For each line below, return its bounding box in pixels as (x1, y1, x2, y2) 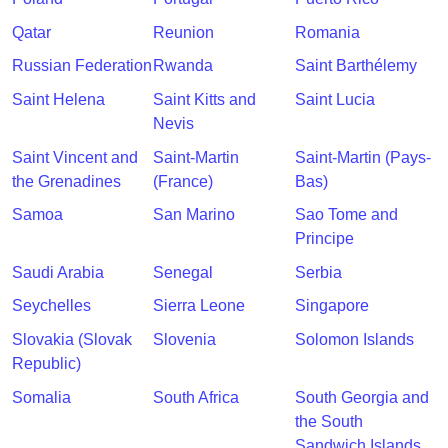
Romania (294, 23, 360, 41)
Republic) (12, 355, 81, 373)
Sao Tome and (294, 206, 398, 224)
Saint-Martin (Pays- (294, 148, 431, 166)
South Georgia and (294, 388, 429, 406)
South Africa (153, 388, 240, 406)
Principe (294, 230, 354, 248)
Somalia (12, 388, 71, 406)
